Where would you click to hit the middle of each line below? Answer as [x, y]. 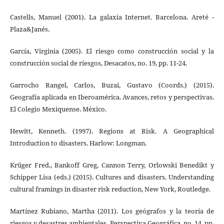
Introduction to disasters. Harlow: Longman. [78, 143]
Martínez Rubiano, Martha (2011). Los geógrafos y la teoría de [112, 211]
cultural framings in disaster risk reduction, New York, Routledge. [110, 189]
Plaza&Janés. [29, 29]
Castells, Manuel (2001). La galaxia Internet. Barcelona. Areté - [112, 17]
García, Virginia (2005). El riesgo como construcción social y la [112, 51]
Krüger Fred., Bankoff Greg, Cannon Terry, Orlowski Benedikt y [112, 165]
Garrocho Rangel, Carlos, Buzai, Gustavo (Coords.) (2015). [112, 85]
